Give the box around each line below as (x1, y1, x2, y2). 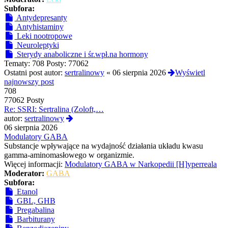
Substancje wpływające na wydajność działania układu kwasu (4, 141, 203, 151)
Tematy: (4, 59, 32, 68)
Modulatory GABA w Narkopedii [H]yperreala (65, 160, 217, 169)
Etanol (14, 187, 38, 196)
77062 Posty (4, 96, 44, 105)
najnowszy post (4, 77, 54, 87)
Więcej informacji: (4, 160, 63, 169)
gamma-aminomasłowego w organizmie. (4, 151, 134, 160)
